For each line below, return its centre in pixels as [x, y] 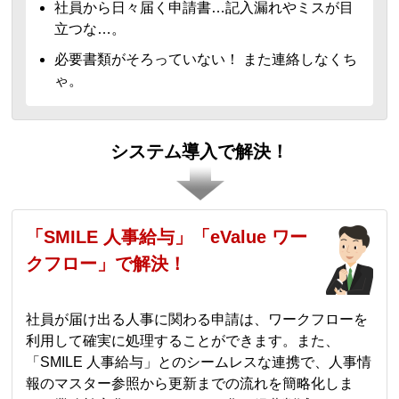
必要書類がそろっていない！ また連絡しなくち [206, 59]
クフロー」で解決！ [106, 264]
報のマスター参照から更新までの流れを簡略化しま [190, 383]
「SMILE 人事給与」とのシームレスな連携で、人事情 [199, 362]
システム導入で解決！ [199, 151]
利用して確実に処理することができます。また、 [183, 341]
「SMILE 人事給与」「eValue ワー [167, 237]
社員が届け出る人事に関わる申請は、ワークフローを [197, 319]
